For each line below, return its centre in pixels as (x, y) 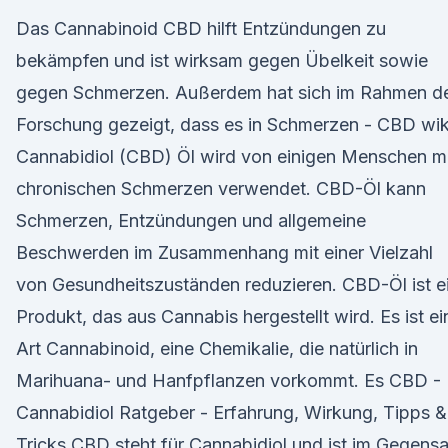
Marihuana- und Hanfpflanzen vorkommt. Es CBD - (228, 380)
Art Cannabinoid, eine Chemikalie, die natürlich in (217, 348)
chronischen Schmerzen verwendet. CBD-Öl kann (221, 188)
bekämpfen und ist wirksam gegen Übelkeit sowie (222, 60)
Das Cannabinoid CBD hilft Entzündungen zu (201, 28)
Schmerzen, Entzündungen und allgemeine (191, 220)
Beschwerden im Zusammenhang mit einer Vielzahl (224, 252)
